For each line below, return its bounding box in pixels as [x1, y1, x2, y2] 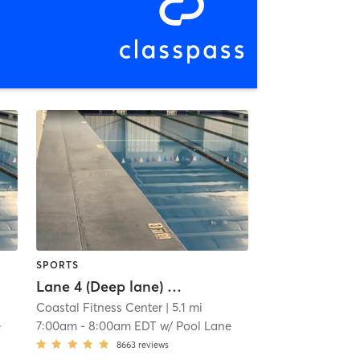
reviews [137, 338, 169, 350]
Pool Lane [175, 317, 231, 333]
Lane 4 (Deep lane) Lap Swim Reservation [166, 276, 182, 296]
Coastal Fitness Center [35, 299, 162, 315]
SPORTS [35, 258, 79, 271]
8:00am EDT [88, 317, 157, 333]
